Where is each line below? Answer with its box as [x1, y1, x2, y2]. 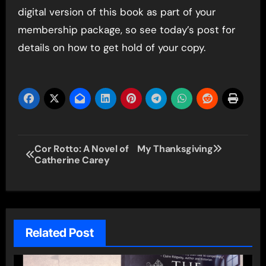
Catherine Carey [34, 153, 110, 166]
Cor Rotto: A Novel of [34, 142, 129, 155]
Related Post [25, 226, 94, 240]
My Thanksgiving [137, 142, 213, 155]
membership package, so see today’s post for [17, 23, 235, 36]
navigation [17, 159, 111, 182]
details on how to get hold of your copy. [17, 40, 205, 54]
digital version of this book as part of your [17, 5, 216, 18]
